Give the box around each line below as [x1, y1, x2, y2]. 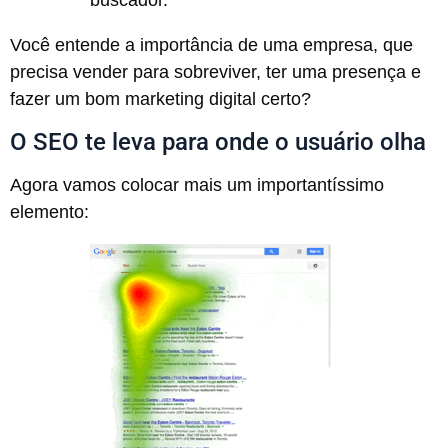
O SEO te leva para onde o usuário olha [10, 127, 426, 156]
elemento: [10, 201, 89, 222]
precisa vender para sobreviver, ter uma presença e [10, 62, 421, 83]
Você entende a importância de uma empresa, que [10, 35, 413, 56]
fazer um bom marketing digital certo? [10, 89, 311, 110]
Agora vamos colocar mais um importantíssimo [10, 174, 384, 195]
